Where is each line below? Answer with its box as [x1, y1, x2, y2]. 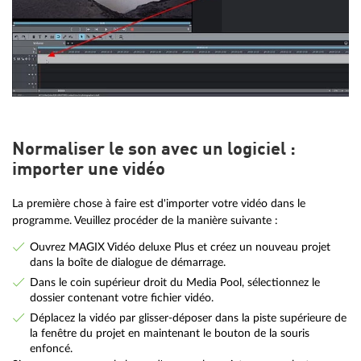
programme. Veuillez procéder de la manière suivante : [12, 214, 278, 226]
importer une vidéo [12, 160, 165, 179]
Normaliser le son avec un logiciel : [12, 140, 296, 159]
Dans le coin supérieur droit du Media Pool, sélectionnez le [29, 276, 320, 289]
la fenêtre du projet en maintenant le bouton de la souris [29, 327, 309, 340]
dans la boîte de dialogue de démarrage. [29, 256, 226, 269]
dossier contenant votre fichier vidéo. [29, 292, 214, 305]
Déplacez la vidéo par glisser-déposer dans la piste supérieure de [29, 312, 346, 325]
